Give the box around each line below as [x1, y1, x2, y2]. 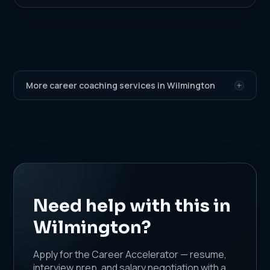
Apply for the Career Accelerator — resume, [33, 247, 227, 261]
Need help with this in [33, 194, 231, 216]
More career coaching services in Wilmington [26, 80, 216, 92]
